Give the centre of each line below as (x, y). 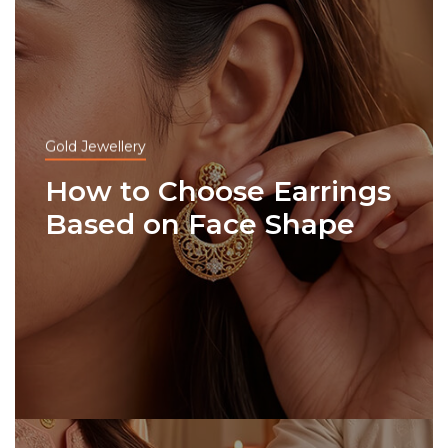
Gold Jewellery (95, 146)
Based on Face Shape (200, 223)
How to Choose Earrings (218, 190)
